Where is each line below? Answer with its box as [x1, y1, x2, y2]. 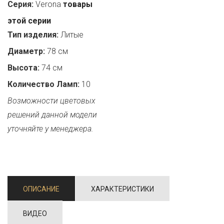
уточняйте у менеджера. [7, 124, 93, 133]
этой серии [7, 16, 51, 25]
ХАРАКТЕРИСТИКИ [91, 185, 154, 193]
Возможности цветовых [7, 96, 95, 105]
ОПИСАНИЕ [23, 185, 59, 193]
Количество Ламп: [7, 79, 79, 89]
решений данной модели [7, 110, 97, 119]
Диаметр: [7, 46, 45, 56]
